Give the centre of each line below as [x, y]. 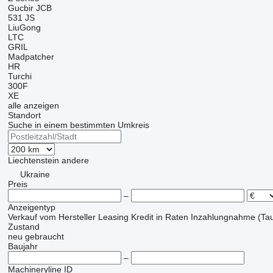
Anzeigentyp [31, 207]
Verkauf [22, 217]
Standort [24, 115]
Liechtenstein [33, 161]
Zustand [23, 227]
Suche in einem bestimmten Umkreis [78, 125]
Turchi [19, 76]
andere [75, 161]
